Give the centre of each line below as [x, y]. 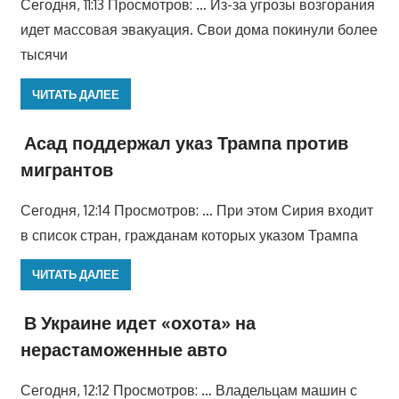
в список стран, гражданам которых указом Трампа [189, 235]
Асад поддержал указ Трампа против [186, 142]
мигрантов [66, 169]
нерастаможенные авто [123, 350]
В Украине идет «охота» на [139, 323]
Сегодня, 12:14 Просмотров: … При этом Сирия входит [196, 210]
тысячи [44, 55]
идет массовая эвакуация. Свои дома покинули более [199, 30]
